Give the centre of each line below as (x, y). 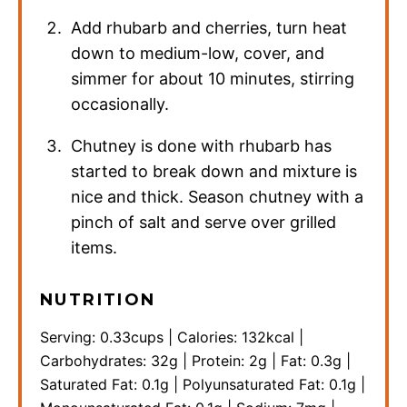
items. (94, 248)
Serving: (70, 338)
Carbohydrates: (95, 361)
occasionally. (120, 104)
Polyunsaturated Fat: (256, 385)
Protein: (220, 361)
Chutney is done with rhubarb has (202, 146)
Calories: (209, 338)
